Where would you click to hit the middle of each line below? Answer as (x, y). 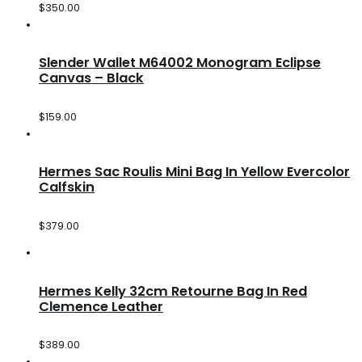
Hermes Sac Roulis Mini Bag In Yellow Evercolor (194, 172)
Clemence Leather (101, 306)
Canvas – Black (91, 78)
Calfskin (67, 187)
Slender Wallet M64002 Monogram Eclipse (180, 63)
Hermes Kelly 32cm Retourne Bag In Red (173, 291)
